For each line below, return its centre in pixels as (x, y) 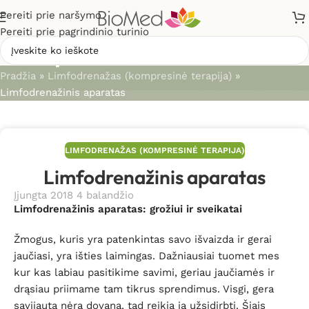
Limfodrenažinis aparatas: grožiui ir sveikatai (128, 209)
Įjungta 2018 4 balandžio (74, 195)
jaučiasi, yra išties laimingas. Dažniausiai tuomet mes (147, 256)
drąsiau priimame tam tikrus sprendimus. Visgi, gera (144, 289)
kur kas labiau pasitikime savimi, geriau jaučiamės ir (144, 272)
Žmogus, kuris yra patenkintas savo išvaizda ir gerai (143, 239)
